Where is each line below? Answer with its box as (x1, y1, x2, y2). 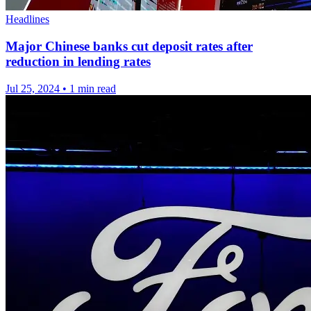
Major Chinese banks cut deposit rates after (6, 38, 253, 53)
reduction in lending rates (6, 53, 151, 69)
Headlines (6, 13, 49, 26)
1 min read (69, 82, 116, 94)
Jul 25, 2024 (6, 82, 60, 94)
